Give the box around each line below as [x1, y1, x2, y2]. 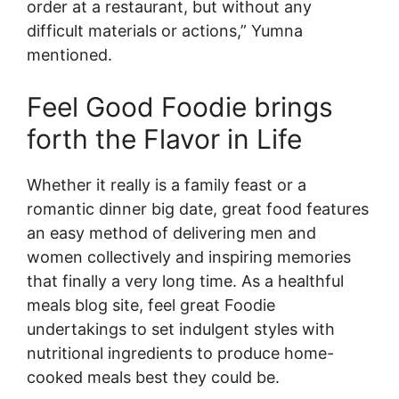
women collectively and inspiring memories [27, 248, 351, 266]
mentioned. [27, 45, 112, 64]
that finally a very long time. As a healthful [27, 272, 344, 290]
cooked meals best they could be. [27, 368, 280, 387]
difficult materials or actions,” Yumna [27, 21, 303, 40]
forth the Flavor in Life [27, 123, 302, 155]
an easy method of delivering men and [27, 224, 316, 242]
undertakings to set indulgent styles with [27, 320, 335, 338]
